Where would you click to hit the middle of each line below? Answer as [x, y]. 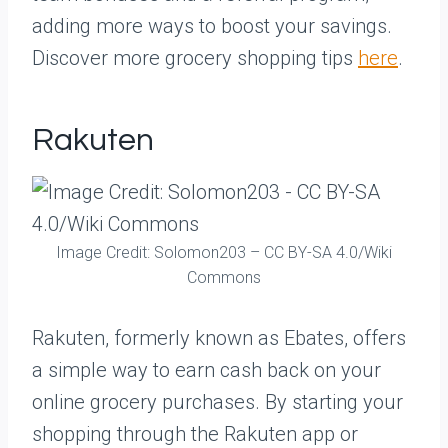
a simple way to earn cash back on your [206, 370]
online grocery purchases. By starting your [217, 402]
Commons [224, 277]
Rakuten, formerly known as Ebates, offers [219, 338]
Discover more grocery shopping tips [195, 58]
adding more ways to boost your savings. [212, 26]
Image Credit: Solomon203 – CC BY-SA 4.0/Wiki [224, 252]
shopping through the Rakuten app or [195, 434]
